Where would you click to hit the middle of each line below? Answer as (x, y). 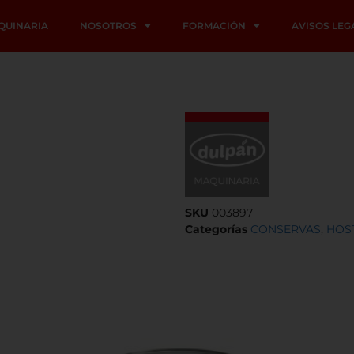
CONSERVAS (286, 230)
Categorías (216, 230)
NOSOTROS (108, 26)
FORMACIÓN (214, 26)
